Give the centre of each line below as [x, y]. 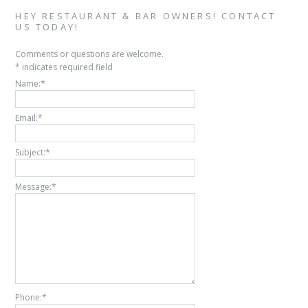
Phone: [29, 297]
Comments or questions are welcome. [90, 54]
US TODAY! [47, 26]
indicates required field [68, 67]
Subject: [31, 152]
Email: [27, 118]
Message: [34, 186]
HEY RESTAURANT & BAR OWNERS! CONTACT [146, 15]
